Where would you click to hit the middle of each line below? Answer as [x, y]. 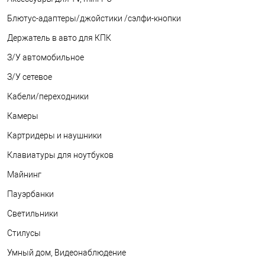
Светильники [33, 214]
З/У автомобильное [46, 58]
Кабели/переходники [48, 97]
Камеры [23, 116]
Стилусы [24, 233]
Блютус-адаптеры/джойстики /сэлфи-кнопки [94, 19]
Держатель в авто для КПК [59, 38]
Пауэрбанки [30, 194]
